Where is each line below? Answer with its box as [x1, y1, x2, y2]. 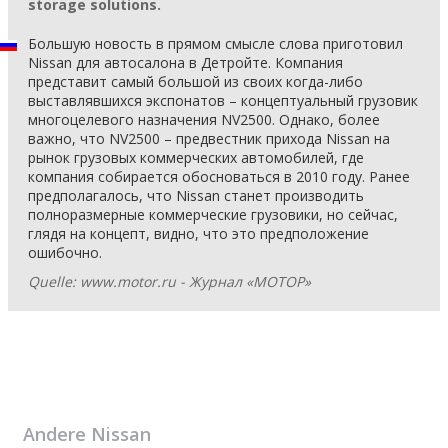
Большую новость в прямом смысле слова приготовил [28, 34, 403, 53]
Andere [23, 422, 91, 446]
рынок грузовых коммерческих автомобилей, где [28, 148, 364, 167]
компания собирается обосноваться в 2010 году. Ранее [28, 167, 410, 186]
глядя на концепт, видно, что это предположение [28, 224, 369, 243]
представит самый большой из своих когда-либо [28, 72, 363, 91]
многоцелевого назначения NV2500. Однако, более [28, 110, 380, 129]
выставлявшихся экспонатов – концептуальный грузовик [28, 91, 418, 110]
